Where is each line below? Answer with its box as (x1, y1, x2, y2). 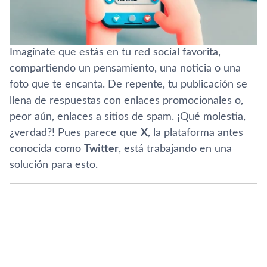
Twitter (84, 143, 119, 154)
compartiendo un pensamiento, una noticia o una (10, 63, 241, 74)
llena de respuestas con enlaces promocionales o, (10, 95, 243, 106)
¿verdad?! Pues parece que (10, 127, 141, 138)
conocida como (10, 143, 84, 154)
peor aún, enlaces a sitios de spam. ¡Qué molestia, (10, 111, 246, 122)
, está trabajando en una (119, 143, 232, 154)
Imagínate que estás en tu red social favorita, (10, 46, 221, 58)
